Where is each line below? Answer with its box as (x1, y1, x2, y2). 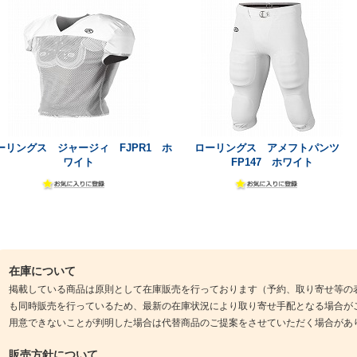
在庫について (8, 264, 76, 277)
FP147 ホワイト (230, 155, 313, 168)
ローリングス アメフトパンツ (194, 141, 350, 154)
